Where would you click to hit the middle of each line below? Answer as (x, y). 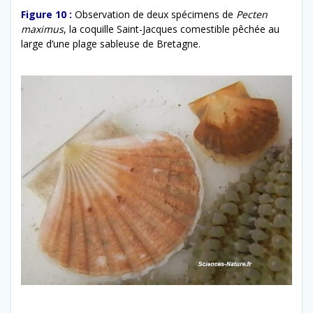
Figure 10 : (46, 15)
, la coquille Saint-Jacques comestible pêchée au (172, 29)
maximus (42, 29)
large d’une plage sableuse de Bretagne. (111, 44)
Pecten (252, 15)
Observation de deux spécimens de (155, 15)
